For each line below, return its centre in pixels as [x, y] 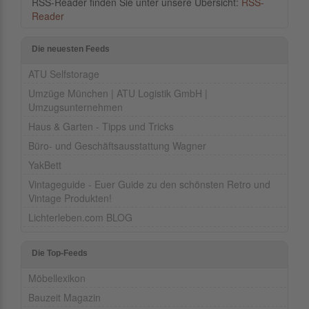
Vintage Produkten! [70, 198]
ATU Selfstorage [64, 74]
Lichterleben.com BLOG [80, 218]
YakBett [45, 165]
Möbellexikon [57, 278]
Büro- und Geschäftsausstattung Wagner [117, 146]
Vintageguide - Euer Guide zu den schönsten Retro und [149, 185]
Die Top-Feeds [60, 253]
